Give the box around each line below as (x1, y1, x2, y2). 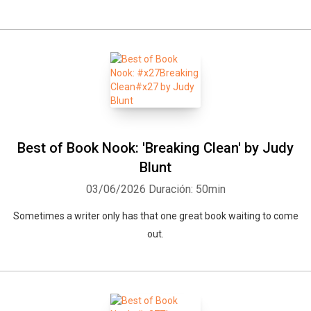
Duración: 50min (148, 183, 226, 196)
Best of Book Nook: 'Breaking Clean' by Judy (17, 140, 294, 156)
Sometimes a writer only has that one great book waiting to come (12, 210, 299, 221)
